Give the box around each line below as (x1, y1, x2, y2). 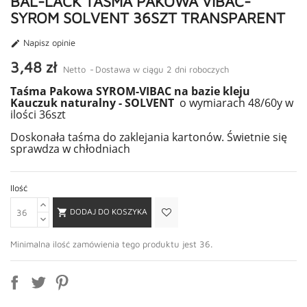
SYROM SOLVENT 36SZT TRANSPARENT (10, 9, 285, 27)
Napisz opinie (21, 36, 75, 48)
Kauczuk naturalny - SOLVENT (10, 95, 177, 110)
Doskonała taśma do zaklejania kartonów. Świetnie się (10, 129, 287, 145)
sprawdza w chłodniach (10, 140, 133, 156)
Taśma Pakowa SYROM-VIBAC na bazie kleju (10, 83, 250, 99)
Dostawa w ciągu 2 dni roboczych (95, 63, 229, 75)
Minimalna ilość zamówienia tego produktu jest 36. (10, 238, 212, 249)
